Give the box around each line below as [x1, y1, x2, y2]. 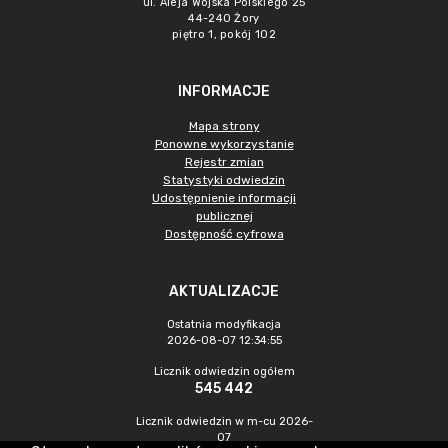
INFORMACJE [178, 83, 270, 100]
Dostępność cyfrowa [164, 227, 284, 241]
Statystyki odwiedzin [163, 173, 285, 187]
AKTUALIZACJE [169, 283, 279, 300]
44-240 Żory [188, 12, 260, 25]
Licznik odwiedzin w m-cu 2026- [135, 415, 313, 428]
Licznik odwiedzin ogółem [153, 365, 295, 378]
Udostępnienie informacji [152, 191, 296, 205]
